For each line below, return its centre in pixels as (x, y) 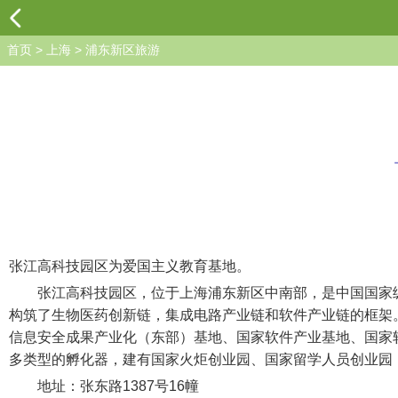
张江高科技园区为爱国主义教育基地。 (130, 266)
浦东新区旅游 (123, 50)
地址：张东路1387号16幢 (104, 386)
